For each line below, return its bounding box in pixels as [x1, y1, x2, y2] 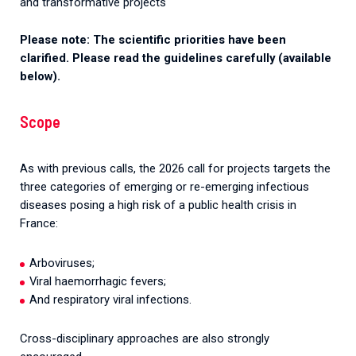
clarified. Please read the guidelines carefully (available [20, 51, 331, 66]
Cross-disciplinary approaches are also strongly [20, 331, 269, 346]
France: [20, 215, 58, 230]
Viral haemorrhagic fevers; [29, 273, 166, 288]
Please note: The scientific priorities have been [20, 33, 286, 48]
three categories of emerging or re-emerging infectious [20, 179, 309, 194]
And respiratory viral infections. [29, 292, 192, 307]
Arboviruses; [29, 255, 95, 270]
